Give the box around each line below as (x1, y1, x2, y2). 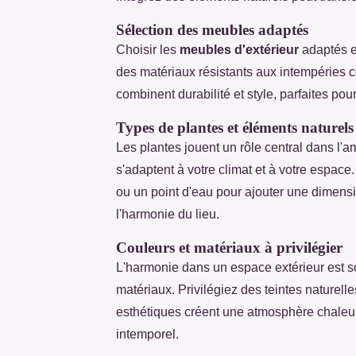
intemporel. (116, 327, 179, 341)
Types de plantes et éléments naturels (116, 118, 354, 136)
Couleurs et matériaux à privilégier (116, 238, 342, 256)
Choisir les (116, 42, 180, 56)
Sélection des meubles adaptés (116, 21, 308, 38)
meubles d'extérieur (180, 42, 299, 56)
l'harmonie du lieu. (116, 207, 219, 221)
